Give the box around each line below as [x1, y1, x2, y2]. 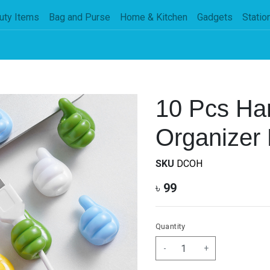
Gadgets [197, 11, 233, 23]
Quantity [155, 222, 186, 231]
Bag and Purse [49, 11, 111, 23]
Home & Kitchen [120, 11, 188, 23]
